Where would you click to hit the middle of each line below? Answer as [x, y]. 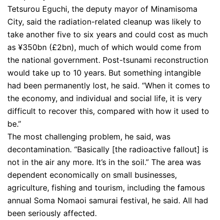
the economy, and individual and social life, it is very [105, 98]
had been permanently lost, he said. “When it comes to [109, 85]
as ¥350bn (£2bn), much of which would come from [104, 47]
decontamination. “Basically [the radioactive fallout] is [108, 149]
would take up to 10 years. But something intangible [104, 73]
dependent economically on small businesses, [92, 175]
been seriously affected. [52, 213]
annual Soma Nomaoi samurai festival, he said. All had [108, 200]
